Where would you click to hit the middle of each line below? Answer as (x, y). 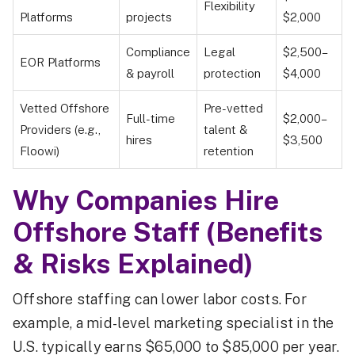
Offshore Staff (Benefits (168, 232)
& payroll (150, 73)
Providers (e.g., (60, 129)
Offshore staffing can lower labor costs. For (160, 299)
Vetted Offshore (65, 108)
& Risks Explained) (133, 263)
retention (229, 151)
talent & (225, 129)
